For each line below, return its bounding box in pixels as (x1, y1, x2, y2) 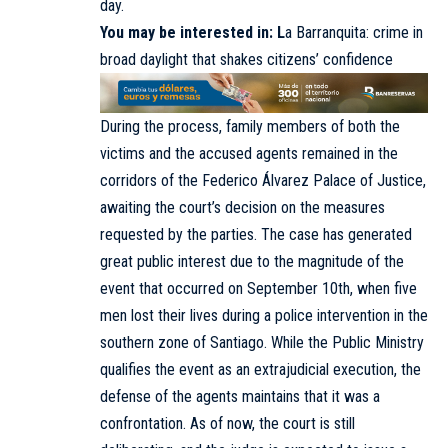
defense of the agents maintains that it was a (100, 387, 380, 407)
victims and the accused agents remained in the (100, 144, 398, 164)
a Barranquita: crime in (285, 23, 423, 43)
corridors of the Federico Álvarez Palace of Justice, (100, 171, 426, 191)
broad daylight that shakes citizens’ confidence (100, 50, 393, 70)
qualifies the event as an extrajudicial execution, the (100, 360, 421, 380)
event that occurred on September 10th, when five (100, 279, 417, 299)
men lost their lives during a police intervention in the (100, 306, 428, 326)
